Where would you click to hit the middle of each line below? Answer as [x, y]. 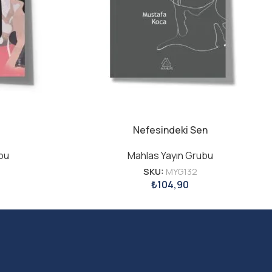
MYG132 [181, 172]
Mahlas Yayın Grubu [170, 156]
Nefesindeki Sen [170, 130]
